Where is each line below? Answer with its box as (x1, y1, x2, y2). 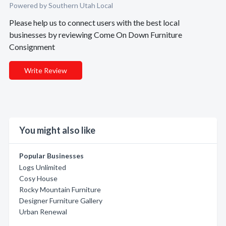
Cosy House (19, 174, 58, 183)
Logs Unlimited (19, 163, 66, 172)
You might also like (19, 125, 95, 136)
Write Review (24, 66, 67, 75)
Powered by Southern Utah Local (9, 1, 113, 10)
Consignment (9, 42, 55, 51)
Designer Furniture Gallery (19, 196, 102, 205)
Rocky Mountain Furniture (19, 185, 101, 194)
